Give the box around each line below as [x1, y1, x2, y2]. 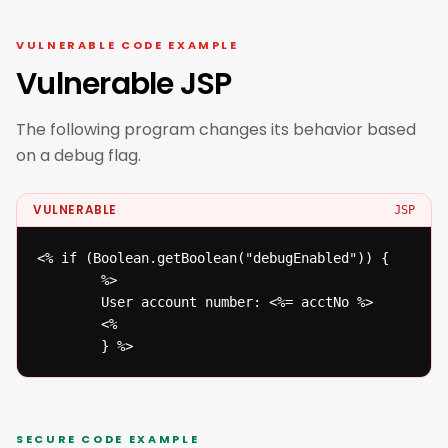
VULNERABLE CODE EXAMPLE [16, 37, 239, 53]
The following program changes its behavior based [16, 118, 416, 141]
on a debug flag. [16, 144, 141, 167]
